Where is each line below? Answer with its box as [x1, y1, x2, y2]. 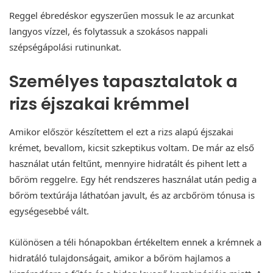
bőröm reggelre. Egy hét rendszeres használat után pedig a [9, 172, 257, 185]
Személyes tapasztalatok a [9, 70, 238, 93]
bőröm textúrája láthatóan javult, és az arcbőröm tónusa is [9, 188, 255, 201]
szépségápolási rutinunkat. [9, 41, 121, 54]
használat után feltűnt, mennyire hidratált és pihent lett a [9, 157, 247, 169]
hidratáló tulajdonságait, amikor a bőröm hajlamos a [9, 251, 230, 264]
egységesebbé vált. [9, 204, 89, 217]
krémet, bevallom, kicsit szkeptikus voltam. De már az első [9, 141, 254, 154]
